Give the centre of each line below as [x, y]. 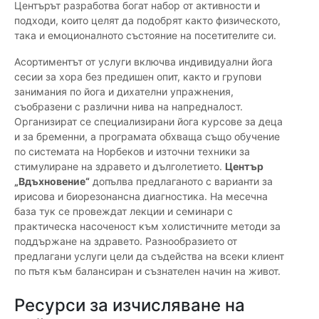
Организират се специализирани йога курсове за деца [148, 122]
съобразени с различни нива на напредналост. [129, 107]
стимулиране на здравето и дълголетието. [120, 167]
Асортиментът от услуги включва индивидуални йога [143, 62]
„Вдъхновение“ [52, 182]
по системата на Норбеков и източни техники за [132, 152]
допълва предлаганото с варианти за [181, 182]
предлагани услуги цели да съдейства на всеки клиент [149, 256]
